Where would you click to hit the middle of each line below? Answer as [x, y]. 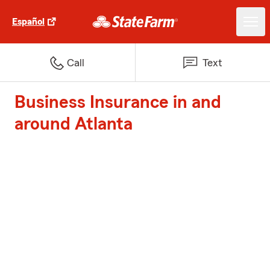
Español [28, 22]
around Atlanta [74, 124]
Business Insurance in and [118, 102]
